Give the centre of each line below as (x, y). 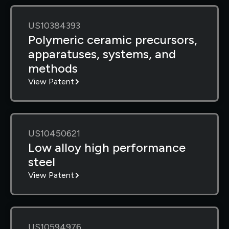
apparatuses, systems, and (102, 54)
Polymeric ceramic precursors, (113, 39)
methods (53, 68)
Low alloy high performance (107, 147)
